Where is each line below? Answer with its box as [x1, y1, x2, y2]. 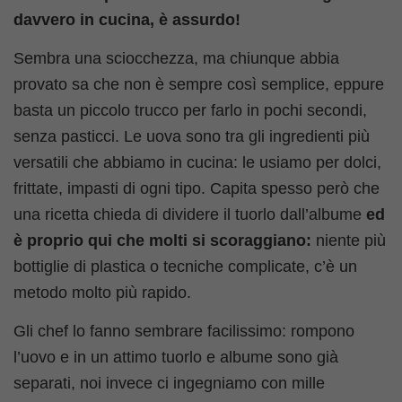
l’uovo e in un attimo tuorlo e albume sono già [13, 348, 338, 367]
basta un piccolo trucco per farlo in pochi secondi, [13, 101, 367, 120]
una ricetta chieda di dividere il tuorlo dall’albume [13, 205, 366, 224]
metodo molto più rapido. [13, 284, 191, 302]
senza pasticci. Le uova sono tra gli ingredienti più [13, 127, 370, 146]
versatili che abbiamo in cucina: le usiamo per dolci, [13, 153, 381, 172]
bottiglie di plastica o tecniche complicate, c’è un [13, 258, 357, 276]
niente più [311, 232, 386, 250]
